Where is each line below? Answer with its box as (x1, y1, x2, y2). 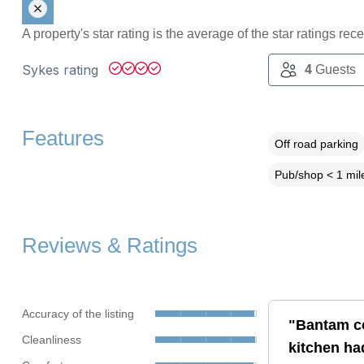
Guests (311, 63, 356, 77)
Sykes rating (21, 62, 102, 79)
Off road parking (274, 137, 358, 151)
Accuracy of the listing (21, 306, 134, 320)
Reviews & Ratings (21, 234, 197, 258)
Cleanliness (21, 332, 81, 346)
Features (21, 127, 104, 150)
